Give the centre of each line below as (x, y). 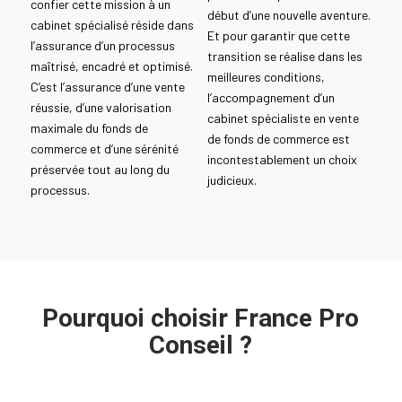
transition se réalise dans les (284, 56)
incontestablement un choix (282, 159)
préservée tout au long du (100, 170)
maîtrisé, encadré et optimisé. (111, 66)
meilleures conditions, (266, 76)
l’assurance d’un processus (102, 46)
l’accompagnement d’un (271, 97)
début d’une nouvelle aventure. (288, 14)
